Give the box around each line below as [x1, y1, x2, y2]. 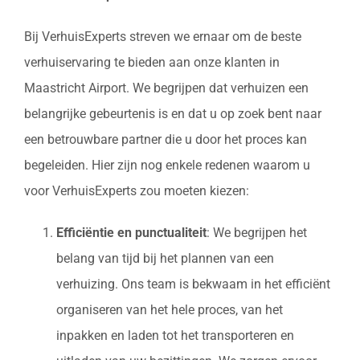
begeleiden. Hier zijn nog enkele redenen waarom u [24, 157, 310, 174]
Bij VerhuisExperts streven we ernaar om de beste [24, 29, 301, 45]
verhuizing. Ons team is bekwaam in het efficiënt [56, 276, 330, 292]
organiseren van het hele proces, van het [56, 302, 283, 318]
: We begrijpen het [207, 225, 307, 241]
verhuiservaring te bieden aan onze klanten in [24, 55, 280, 71]
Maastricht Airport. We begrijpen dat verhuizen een [24, 80, 309, 96]
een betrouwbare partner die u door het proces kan [24, 132, 307, 148]
